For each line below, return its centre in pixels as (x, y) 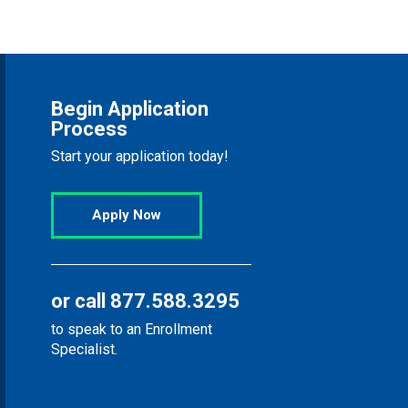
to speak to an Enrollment (132, 329)
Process (89, 128)
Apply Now (127, 214)
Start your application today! (140, 156)
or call (81, 301)
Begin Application (130, 108)
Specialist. (84, 349)
